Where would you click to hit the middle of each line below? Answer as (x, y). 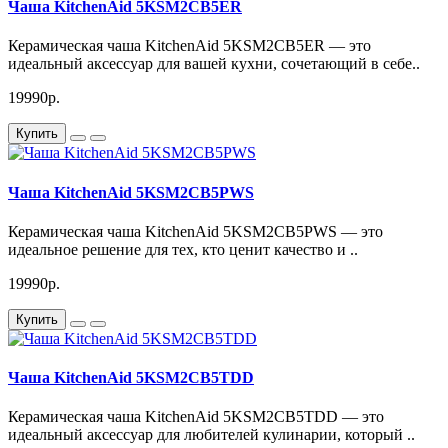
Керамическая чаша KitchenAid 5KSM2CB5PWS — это (195, 231)
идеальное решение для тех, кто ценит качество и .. (183, 249)
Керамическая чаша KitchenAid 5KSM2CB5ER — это (189, 46)
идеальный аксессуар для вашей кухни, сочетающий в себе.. (214, 64)
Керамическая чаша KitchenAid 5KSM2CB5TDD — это (196, 417)
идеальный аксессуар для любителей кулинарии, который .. (211, 435)
